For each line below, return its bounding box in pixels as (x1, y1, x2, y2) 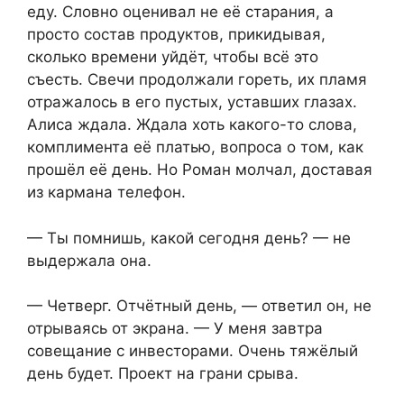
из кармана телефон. (27, 183, 186, 202)
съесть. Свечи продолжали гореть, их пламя (27, 70, 367, 89)
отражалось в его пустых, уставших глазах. (27, 93, 357, 112)
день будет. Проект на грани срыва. (27, 364, 298, 383)
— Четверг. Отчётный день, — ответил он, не (27, 297, 372, 316)
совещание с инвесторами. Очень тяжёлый (27, 342, 358, 361)
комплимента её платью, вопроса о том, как (27, 138, 363, 157)
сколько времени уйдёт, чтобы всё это (27, 48, 318, 67)
